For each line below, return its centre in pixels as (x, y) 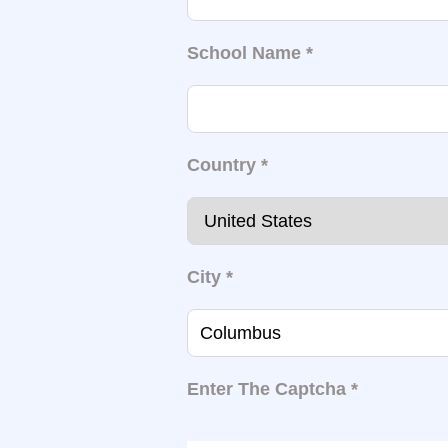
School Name (246, 53)
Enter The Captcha (268, 389)
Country (221, 165)
